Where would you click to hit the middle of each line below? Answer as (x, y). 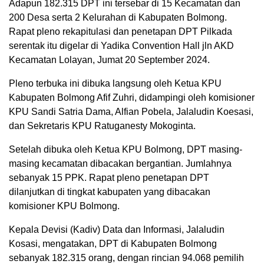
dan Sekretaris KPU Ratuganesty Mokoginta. (102, 126)
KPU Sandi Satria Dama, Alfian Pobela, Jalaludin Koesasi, (131, 112)
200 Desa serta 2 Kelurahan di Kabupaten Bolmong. (118, 18)
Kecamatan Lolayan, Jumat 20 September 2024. (109, 60)
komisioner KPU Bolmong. (64, 206)
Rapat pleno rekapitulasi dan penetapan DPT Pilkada (121, 32)
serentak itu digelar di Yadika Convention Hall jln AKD (121, 46)
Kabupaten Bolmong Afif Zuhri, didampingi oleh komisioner (132, 98)
